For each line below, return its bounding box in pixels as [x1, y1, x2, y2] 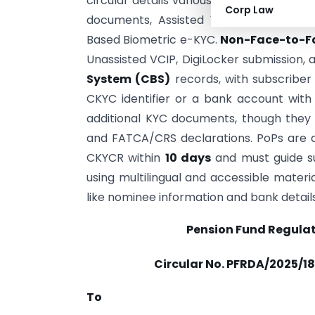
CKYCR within [86, 150, 165, 166]
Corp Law [225, 3, 274, 17]
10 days [165, 150, 211, 166]
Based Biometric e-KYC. [86, 32, 220, 48]
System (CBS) [86, 71, 171, 87]
